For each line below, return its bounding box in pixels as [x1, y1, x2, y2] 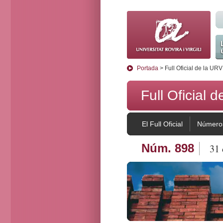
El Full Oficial [142, 120, 183, 128]
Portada [137, 65, 158, 72]
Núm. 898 [141, 141, 194, 155]
